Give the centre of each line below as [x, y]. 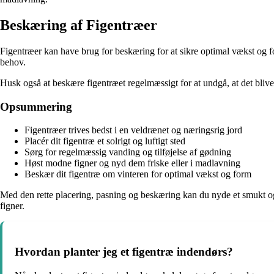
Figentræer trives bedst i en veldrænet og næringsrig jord [133, 130]
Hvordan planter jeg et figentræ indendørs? [124, 252]
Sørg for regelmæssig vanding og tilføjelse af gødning [128, 152]
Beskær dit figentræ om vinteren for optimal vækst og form [138, 174]
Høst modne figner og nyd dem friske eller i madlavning [132, 163]
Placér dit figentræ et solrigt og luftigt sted [105, 141]
